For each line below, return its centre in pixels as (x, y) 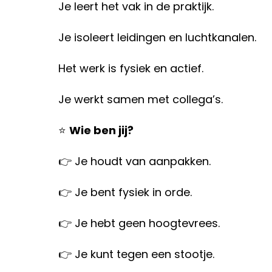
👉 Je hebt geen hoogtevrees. (139, 223)
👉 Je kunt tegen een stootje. (136, 254)
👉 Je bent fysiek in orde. (125, 192)
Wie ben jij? (101, 130)
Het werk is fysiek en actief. (131, 68)
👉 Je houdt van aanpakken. (134, 161)
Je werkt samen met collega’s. (141, 99)
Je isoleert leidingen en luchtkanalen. (157, 37)
